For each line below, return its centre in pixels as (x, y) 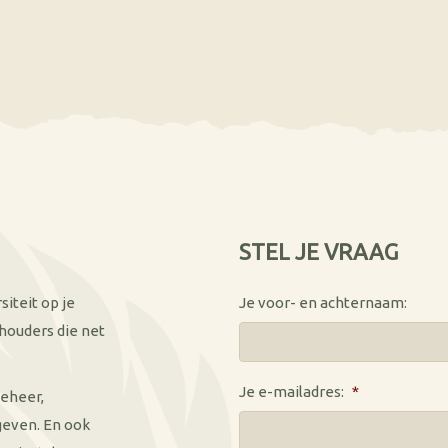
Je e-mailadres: (291, 391)
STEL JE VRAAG (318, 251)
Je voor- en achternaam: (323, 302)
